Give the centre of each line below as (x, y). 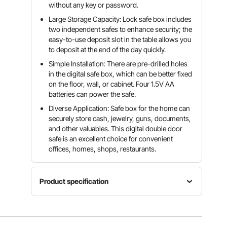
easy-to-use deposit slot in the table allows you (120, 39)
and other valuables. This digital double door (116, 128)
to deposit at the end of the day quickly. (107, 49)
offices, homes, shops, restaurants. (103, 149)
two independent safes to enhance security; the (121, 29)
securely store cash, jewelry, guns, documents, (120, 118)
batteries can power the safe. (92, 94)
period (169, 215)
